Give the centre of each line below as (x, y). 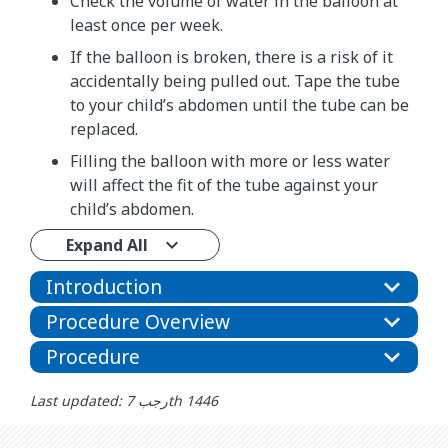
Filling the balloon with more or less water (230, 160)
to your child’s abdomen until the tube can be (239, 104)
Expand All (107, 244)
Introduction (104, 286)
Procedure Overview (138, 321)
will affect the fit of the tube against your (224, 184)
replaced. (104, 128)
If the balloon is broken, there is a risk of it (231, 56)
